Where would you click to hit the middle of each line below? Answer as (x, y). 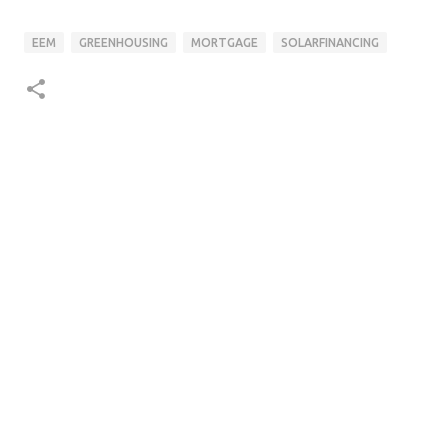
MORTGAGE (224, 42)
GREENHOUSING (123, 42)
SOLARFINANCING (330, 42)
